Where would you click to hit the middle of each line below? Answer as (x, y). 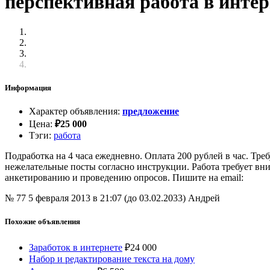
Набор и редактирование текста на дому (112, 259)
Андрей (204, 198)
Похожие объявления (42, 222)
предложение (151, 111)
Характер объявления (73, 111)
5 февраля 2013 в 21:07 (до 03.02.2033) (108, 198)
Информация (28, 88)
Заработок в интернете (76, 247)
